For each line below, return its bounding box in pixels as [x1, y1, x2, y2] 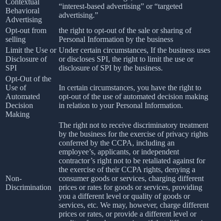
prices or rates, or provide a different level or [59, 209, 196, 218]
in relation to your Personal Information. [59, 101, 183, 110]
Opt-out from [5, 26, 46, 35]
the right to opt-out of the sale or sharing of [59, 26, 191, 35]
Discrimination [5, 183, 51, 191]
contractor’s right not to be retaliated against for [59, 156, 205, 165]
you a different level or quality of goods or [59, 191, 190, 200]
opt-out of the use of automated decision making [59, 92, 208, 101]
